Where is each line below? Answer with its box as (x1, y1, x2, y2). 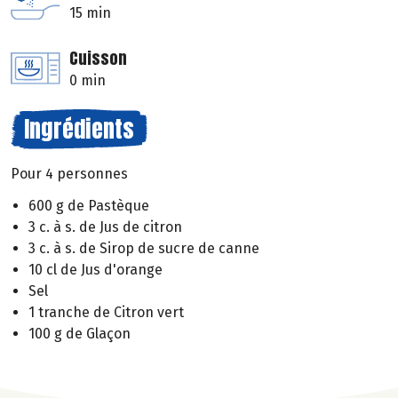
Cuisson (69, 45, 127, 70)
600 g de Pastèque (28, 197, 149, 215)
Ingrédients (24, 110, 134, 147)
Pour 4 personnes (11, 164, 128, 182)
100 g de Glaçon (28, 325, 131, 343)
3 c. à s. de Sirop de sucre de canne (28, 240, 259, 258)
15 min (69, 4, 111, 21)
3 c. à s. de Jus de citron (28, 219, 182, 236)
